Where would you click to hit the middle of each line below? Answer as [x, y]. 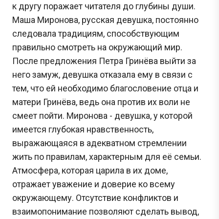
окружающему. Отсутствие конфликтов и [95, 197]
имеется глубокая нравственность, [83, 129]
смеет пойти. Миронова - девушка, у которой [102, 115]
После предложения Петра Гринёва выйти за [104, 61]
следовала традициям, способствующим [96, 33]
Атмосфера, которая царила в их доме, [90, 170]
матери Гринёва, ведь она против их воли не [101, 102]
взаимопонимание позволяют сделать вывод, [106, 211]
